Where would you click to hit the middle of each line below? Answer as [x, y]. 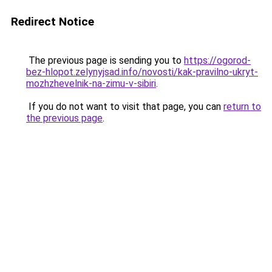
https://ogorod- [217, 60]
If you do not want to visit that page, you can [125, 107]
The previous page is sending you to [105, 60]
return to [242, 107]
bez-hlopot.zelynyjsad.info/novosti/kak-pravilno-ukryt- [142, 72]
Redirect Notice [53, 22]
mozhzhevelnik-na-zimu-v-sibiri [91, 83]
